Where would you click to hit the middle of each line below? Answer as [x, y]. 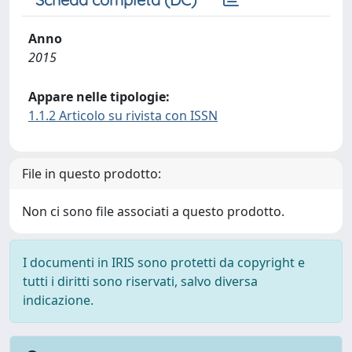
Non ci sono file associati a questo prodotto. [153, 211]
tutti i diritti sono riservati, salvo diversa [140, 281]
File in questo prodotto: [92, 174]
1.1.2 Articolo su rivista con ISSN [123, 115]
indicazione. [58, 300]
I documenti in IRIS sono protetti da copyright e [164, 262]
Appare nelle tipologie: [99, 97]
